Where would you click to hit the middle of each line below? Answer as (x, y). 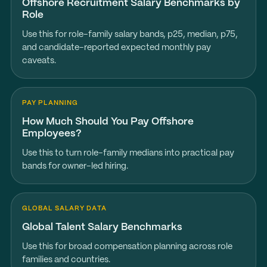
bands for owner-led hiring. (75, 166)
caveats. (39, 61)
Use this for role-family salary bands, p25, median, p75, (130, 35)
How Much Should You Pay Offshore (108, 122)
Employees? (52, 133)
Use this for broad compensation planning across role (127, 247)
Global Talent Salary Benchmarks (102, 227)
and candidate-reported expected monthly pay (116, 48)
